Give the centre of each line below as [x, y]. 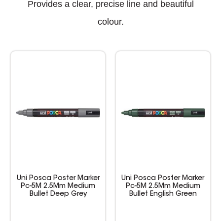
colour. [110, 21]
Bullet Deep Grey [58, 194]
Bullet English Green [163, 194]
